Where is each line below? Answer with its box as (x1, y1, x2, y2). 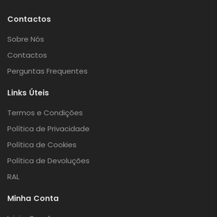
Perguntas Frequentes (7, 66, 88, 77)
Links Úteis (7, 87, 49, 99)
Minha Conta (7, 193, 59, 204)
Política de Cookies (7, 139, 77, 150)
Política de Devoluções (7, 155, 90, 166)
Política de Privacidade (7, 124, 90, 134)
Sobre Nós (7, 34, 44, 45)
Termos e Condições (7, 108, 83, 118)
